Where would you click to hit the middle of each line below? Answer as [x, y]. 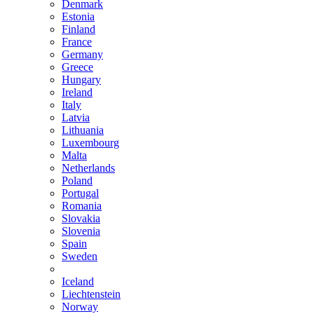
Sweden [80, 256]
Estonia [78, 16]
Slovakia [81, 218]
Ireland [77, 92]
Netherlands [88, 168]
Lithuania [83, 130]
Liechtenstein [91, 294]
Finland [78, 29]
